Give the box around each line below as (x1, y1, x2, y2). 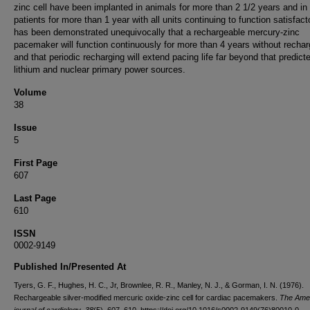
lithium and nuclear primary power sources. (14, 64, 185, 75)
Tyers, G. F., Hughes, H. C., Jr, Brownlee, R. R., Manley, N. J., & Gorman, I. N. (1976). (14, 281, 304, 289)
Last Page (14, 193, 56, 203)
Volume (14, 87, 46, 98)
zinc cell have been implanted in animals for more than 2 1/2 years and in (14, 2, 307, 12)
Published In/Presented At (14, 262, 126, 272)
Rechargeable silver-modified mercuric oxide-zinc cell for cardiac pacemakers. (14, 293, 280, 302)
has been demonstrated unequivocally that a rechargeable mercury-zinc (14, 27, 300, 37)
